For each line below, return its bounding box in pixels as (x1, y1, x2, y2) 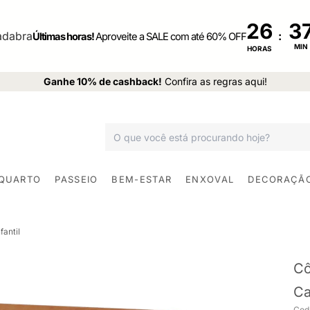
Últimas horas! (33, 30, 95, 43)
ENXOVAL (185, 173, 235, 185)
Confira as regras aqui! (164, 75, 267, 87)
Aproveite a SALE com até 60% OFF (95, 30, 246, 43)
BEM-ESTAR (111, 173, 172, 185)
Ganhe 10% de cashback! (43, 75, 162, 87)
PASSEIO (55, 173, 98, 185)
